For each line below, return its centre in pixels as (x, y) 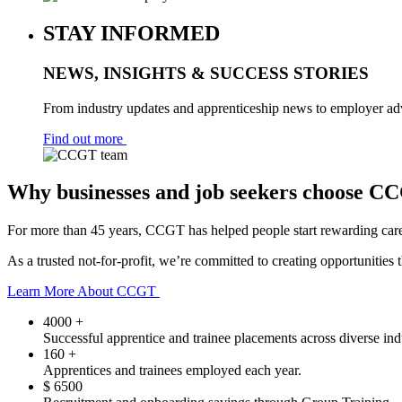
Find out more (85, 138)
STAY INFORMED (131, 33)
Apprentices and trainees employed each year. (172, 371)
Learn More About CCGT (83, 292)
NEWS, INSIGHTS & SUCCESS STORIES (206, 73)
